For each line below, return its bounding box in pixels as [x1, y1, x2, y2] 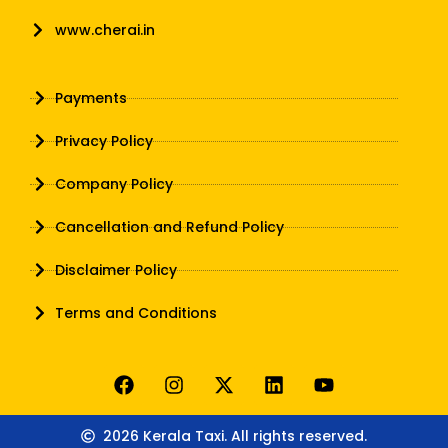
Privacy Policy [55, 130, 153, 151]
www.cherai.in [55, 19, 155, 40]
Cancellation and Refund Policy [55, 216, 284, 237]
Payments [55, 87, 127, 108]
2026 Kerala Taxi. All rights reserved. [103, 425, 368, 446]
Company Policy [55, 173, 173, 194]
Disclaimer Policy [55, 259, 177, 280]
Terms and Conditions [55, 302, 217, 323]
